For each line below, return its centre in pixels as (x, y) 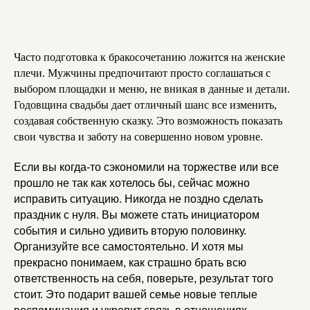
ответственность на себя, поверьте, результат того (144, 279)
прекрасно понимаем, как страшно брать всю (130, 263)
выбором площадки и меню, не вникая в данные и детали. (152, 89)
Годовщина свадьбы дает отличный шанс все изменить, (145, 105)
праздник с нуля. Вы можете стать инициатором (137, 215)
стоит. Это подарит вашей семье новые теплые (136, 294)
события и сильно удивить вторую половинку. (130, 231)
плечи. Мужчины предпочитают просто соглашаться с (142, 73)
